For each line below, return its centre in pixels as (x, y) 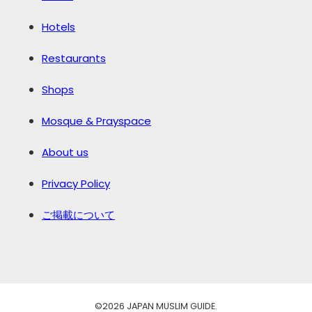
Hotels (58, 27)
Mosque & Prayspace (96, 121)
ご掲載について (78, 215)
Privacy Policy (76, 184)
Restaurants (74, 58)
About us (65, 153)
